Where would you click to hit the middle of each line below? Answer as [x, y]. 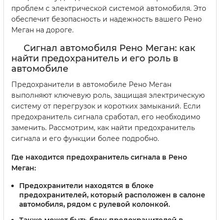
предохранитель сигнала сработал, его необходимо [106, 117]
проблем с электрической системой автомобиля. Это [109, 9]
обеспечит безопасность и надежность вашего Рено [107, 19]
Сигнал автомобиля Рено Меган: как [110, 48]
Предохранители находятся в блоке [86, 186]
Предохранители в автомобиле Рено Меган [91, 85]
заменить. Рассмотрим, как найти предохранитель [103, 128]
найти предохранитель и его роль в [95, 59]
